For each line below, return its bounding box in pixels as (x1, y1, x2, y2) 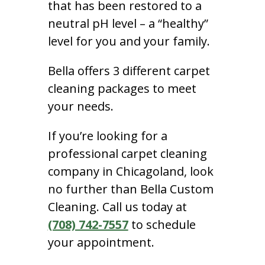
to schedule (128, 216, 196, 232)
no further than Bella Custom (47, 180, 214, 197)
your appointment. (47, 234, 154, 250)
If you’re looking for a (47, 127, 167, 144)
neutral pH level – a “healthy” (47, 15, 208, 31)
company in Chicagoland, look (47, 163, 214, 179)
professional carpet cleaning (47, 145, 207, 161)
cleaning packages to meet (47, 80, 196, 96)
